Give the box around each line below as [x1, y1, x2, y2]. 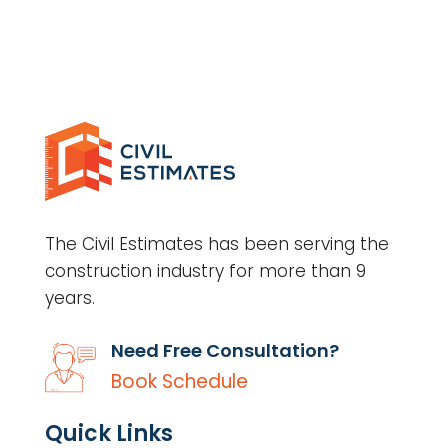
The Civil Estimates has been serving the [44, 231, 389, 256]
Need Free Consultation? [110, 337, 339, 363]
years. [44, 285, 95, 310]
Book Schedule [110, 367, 248, 395]
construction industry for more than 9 [44, 258, 366, 283]
